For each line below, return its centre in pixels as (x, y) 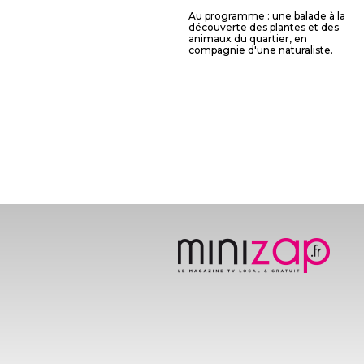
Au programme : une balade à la (267, 16)
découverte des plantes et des (264, 27)
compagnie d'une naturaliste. (261, 50)
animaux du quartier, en (248, 39)
